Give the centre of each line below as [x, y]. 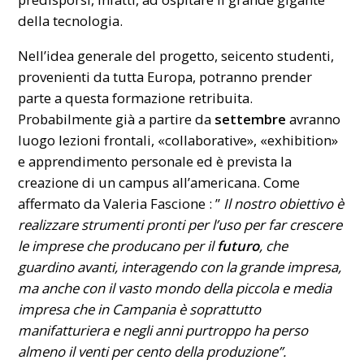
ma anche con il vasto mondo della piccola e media [175, 288]
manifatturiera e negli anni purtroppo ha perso [163, 331]
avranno [314, 119]
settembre [251, 119]
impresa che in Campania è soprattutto [140, 310]
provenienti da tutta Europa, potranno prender [165, 77]
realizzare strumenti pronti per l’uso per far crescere [180, 225]
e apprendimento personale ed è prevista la [155, 162]
